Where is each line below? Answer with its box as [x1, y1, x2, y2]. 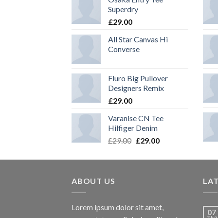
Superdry [108, 4, 138, 14]
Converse [108, 44, 140, 54]
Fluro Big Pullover [108, 73, 168, 83]
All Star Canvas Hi [108, 34, 168, 44]
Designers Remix [108, 83, 164, 92]
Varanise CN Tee [108, 113, 163, 123]
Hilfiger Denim [108, 123, 158, 132]
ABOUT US [72, 176, 115, 185]
